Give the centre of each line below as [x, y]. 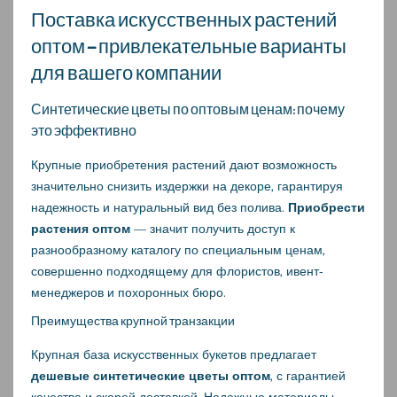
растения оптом [81, 228]
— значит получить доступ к [213, 228]
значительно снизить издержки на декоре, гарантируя [187, 186]
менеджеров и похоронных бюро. [128, 292]
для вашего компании [126, 73]
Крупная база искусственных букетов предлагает [174, 354]
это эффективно [84, 131]
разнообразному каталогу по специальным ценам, [178, 249]
